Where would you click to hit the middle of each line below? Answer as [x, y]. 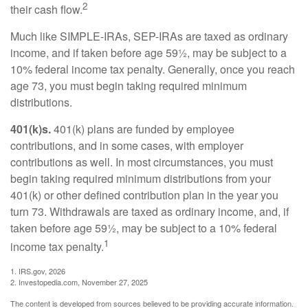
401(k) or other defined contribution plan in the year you [144, 195]
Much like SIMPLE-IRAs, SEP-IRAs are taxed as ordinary [149, 36]
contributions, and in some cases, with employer [127, 145]
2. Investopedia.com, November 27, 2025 [79, 282]
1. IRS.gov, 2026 [38, 271]
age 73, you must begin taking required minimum [129, 85]
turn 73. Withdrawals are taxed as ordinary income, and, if [150, 211]
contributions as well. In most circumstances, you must [142, 162]
